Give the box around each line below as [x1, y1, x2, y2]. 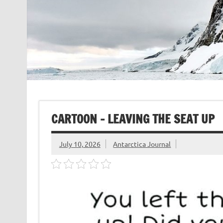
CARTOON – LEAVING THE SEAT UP [51, 110, 215, 127]
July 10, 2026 [59, 139, 101, 149]
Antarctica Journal [113, 139, 171, 149]
